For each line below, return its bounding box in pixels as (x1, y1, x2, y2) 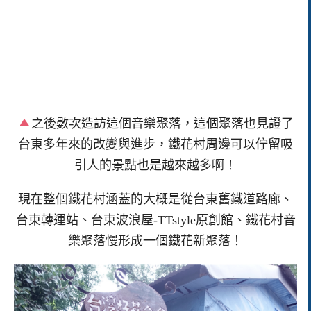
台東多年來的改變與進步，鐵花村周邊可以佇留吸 (18, 137, 293, 152)
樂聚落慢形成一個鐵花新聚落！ (68, 234, 243, 248)
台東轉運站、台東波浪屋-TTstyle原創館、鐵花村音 (15, 213, 296, 227)
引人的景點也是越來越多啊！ (74, 158, 237, 173)
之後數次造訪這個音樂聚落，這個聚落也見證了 (31, 117, 294, 131)
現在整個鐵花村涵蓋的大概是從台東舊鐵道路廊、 (18, 192, 293, 206)
